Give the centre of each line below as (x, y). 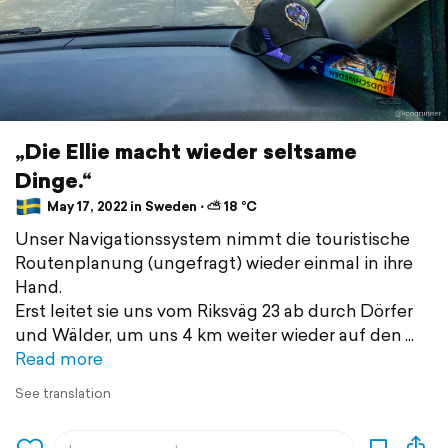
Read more (59, 358)
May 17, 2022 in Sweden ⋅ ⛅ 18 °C (150, 207)
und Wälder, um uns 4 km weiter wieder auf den (208, 334)
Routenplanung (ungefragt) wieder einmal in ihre (214, 262)
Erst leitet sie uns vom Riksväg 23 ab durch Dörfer (214, 310)
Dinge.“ (53, 179)
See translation (63, 393)
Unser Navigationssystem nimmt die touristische (212, 238)
